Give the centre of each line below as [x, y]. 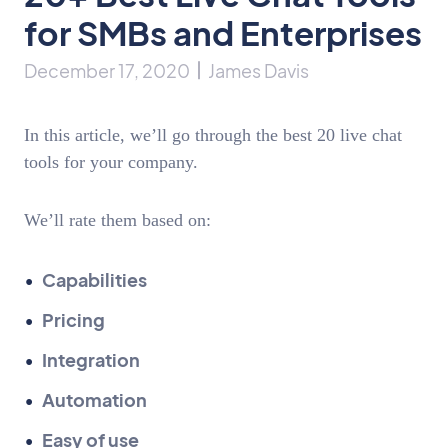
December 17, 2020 [107, 70]
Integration [91, 359]
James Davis [258, 70]
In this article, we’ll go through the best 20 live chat [213, 134]
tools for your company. [113, 161]
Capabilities [94, 279]
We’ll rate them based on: [117, 220]
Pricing [73, 319]
